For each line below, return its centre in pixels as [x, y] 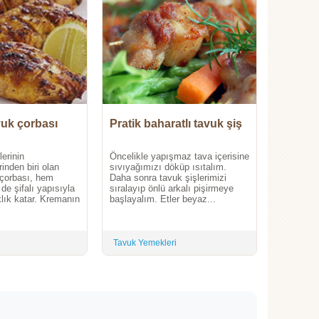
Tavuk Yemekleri [145, 243]
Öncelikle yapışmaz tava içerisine [179, 157]
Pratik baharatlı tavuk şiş [176, 124]
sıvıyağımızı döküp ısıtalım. [168, 167]
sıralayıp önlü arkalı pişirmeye [172, 189]
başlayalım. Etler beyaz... [163, 199]
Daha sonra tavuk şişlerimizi [168, 178]
